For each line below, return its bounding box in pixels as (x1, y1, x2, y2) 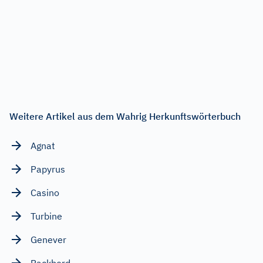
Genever (31, 233, 66, 245)
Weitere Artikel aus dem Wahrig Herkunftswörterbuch (9, 110, 241, 122)
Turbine (31, 210, 62, 222)
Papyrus (31, 163, 65, 175)
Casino (31, 186, 59, 198)
